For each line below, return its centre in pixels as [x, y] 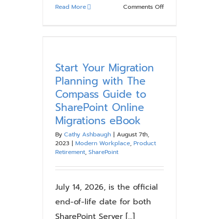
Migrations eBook [98, 121]
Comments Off [143, 7]
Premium [175, 51]
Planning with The [100, 81]
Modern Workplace [103, 143]
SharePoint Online [100, 108]
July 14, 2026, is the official [107, 187]
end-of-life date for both [103, 202]
